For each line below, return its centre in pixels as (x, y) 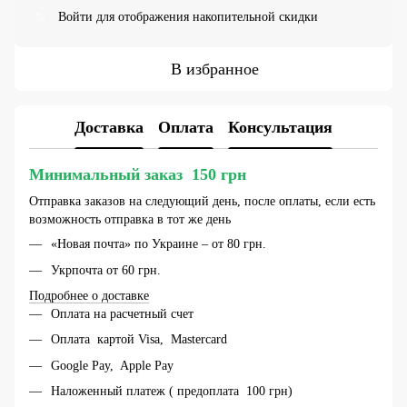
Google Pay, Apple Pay (112, 365)
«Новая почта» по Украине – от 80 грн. (159, 244)
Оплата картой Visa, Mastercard (139, 340)
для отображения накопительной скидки (205, 17)
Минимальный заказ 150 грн (138, 175)
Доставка (109, 127)
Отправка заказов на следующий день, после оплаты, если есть (202, 202)
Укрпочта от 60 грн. (106, 270)
